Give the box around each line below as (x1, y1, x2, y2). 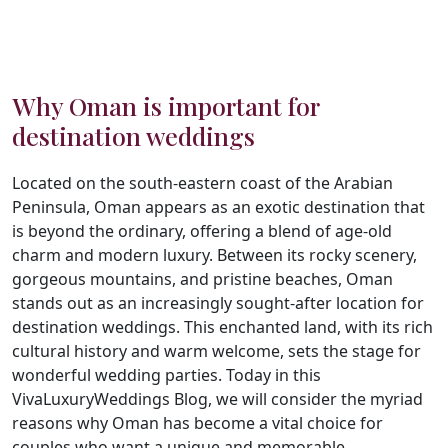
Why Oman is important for (12, 88, 319, 122)
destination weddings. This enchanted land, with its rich (12, 315, 433, 338)
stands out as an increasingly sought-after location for (12, 291, 424, 314)
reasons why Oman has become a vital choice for (12, 411, 383, 434)
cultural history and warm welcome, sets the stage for (12, 339, 421, 362)
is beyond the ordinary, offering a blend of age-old (12, 219, 392, 242)
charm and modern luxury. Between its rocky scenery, (12, 243, 417, 266)
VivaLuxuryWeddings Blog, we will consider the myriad (12, 387, 423, 410)
